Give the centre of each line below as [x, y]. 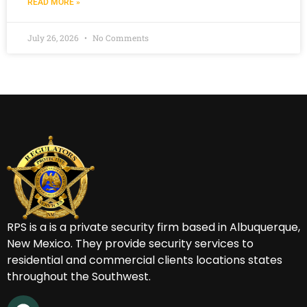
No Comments [120, 37]
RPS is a [28, 228]
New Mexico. [41, 244]
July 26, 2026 [54, 37]
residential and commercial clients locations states [145, 260]
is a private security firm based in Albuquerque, [175, 228]
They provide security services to [164, 244]
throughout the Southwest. [79, 277]
